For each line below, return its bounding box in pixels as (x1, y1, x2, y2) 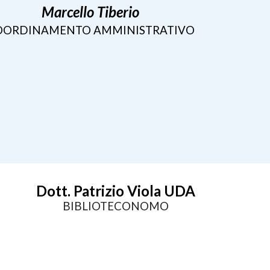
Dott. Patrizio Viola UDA (36, 182, 196, 199)
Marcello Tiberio (42, 3, 140, 20)
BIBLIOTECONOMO (63, 199, 169, 213)
